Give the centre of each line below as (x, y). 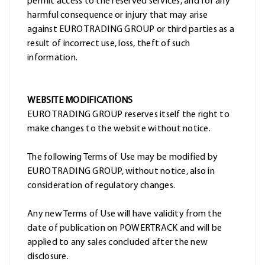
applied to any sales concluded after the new (117, 243)
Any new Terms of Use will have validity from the (125, 214)
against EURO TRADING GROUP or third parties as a (131, 30)
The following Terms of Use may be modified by (123, 158)
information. (52, 58)
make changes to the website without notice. (119, 129)
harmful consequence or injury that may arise (117, 16)
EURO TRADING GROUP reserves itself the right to (128, 115)
